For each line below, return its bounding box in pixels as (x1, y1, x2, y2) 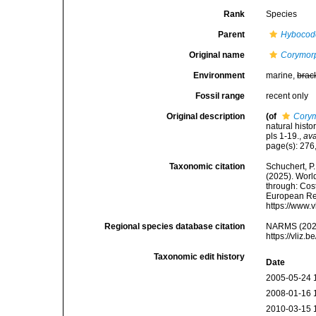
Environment (193, 71, 245, 80)
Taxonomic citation (169, 162, 245, 171)
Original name (189, 50, 245, 60)
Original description (166, 111, 245, 121)
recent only (266, 91, 309, 101)
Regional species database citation (104, 221, 245, 231)
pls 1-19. (266, 131, 300, 141)
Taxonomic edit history (154, 252, 245, 262)
